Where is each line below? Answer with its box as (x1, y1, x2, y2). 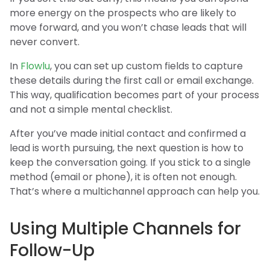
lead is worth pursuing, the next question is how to (10, 141, 243, 155)
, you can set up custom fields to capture (50, 59, 243, 73)
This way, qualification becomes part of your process (10, 88, 259, 102)
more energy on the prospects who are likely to (10, 6, 236, 20)
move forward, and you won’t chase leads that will (10, 20, 246, 34)
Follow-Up (10, 239, 95, 262)
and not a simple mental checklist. (10, 102, 172, 116)
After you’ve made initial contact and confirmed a (10, 127, 246, 140)
